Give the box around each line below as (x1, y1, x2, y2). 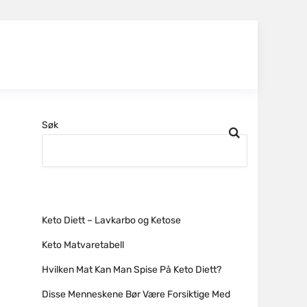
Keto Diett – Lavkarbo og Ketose (42, 214, 181, 226)
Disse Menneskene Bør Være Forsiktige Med (42, 288, 230, 300)
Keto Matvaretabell (42, 239, 124, 251)
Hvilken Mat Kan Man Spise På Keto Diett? (42, 264, 221, 275)
